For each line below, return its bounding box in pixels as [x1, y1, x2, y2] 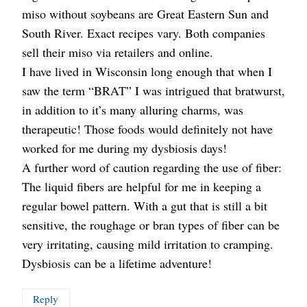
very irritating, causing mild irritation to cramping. [22, 235, 273, 252]
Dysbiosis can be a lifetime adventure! [22, 254, 212, 271]
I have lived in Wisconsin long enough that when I [22, 62, 272, 79]
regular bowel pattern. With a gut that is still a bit [22, 197, 267, 214]
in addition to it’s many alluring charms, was [22, 101, 243, 118]
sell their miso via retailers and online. [22, 43, 213, 60]
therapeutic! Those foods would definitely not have [22, 120, 273, 137]
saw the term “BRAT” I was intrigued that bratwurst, [22, 82, 285, 99]
